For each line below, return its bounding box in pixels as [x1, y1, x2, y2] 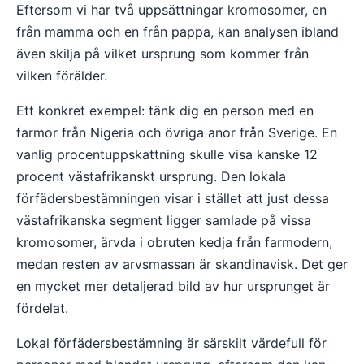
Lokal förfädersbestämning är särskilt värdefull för [16, 335, 327, 351]
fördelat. [16, 300, 68, 316]
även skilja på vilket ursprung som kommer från [16, 45, 309, 62]
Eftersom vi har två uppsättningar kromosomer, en [16, 2, 327, 18]
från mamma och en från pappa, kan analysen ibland [16, 24, 339, 40]
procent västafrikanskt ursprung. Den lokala [16, 168, 286, 184]
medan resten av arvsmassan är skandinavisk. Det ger [16, 256, 348, 272]
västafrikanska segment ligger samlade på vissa [16, 212, 311, 228]
